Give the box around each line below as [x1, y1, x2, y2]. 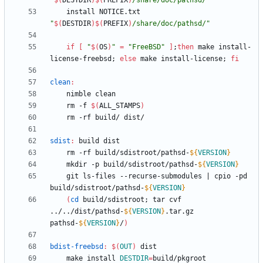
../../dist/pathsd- [50, 207, 124, 216]
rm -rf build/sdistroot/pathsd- [66, 149, 190, 157]
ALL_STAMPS [99, 102, 140, 110]
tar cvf [149, 195, 181, 204]
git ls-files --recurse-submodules [66, 172, 206, 181]
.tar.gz [165, 207, 194, 216]
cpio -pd [210, 172, 247, 181]
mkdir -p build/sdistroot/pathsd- [66, 160, 198, 169]
